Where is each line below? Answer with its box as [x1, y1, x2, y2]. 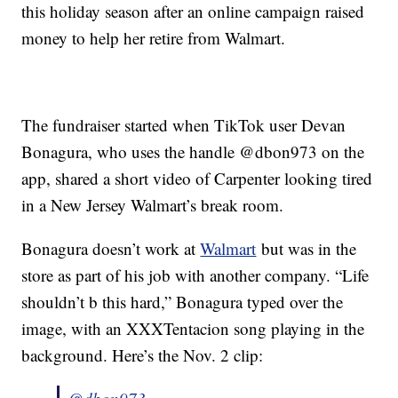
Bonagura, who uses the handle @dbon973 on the [21, 140, 365, 163]
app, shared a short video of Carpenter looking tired [21, 167, 373, 190]
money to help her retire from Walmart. [21, 27, 286, 50]
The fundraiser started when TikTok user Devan [21, 114, 346, 137]
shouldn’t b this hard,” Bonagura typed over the [21, 291, 344, 314]
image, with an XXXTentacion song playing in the [21, 317, 365, 340]
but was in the [256, 237, 357, 260]
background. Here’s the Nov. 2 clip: [21, 344, 264, 367]
